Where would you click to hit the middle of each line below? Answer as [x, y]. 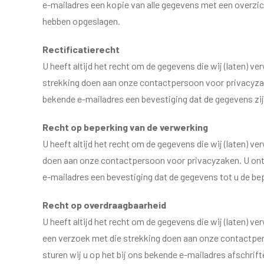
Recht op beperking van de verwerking [126, 127]
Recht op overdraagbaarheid [105, 205]
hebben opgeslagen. [81, 21]
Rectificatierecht [82, 49]
